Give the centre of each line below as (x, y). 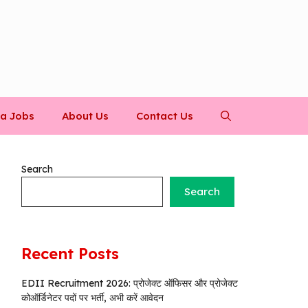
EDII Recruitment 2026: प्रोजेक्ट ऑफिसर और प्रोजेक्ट (130, 284)
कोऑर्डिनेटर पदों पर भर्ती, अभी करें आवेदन (92, 298)
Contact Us (165, 116)
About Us (85, 116)
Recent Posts (70, 254)
